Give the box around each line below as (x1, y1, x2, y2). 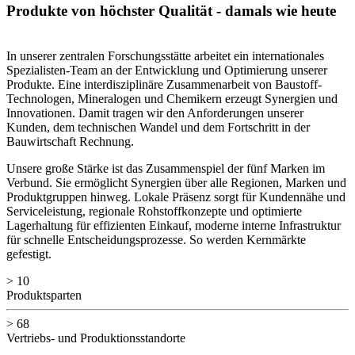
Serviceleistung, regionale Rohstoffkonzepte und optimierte (6, 204, 302, 219)
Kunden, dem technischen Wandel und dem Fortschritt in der (6, 120, 310, 135)
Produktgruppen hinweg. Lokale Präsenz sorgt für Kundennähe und (6, 190, 345, 204)
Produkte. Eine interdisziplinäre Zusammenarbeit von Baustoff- (6, 78, 322, 92)
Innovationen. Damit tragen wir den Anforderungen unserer (6, 106, 303, 120)
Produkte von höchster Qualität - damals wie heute (6, 2, 336, 20)
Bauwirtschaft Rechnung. (6, 135, 134, 149)
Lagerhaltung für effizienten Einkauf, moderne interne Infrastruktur (6, 219, 341, 233)
